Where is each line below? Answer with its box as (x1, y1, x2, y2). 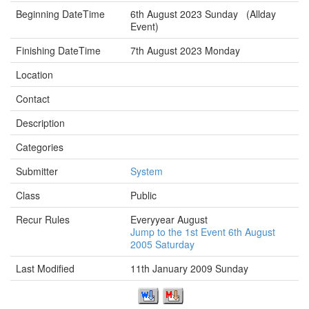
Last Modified (16, 261, 74, 275)
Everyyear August (130, 212, 208, 226)
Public (130, 188, 157, 202)
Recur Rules (16, 212, 70, 226)
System (130, 164, 163, 178)
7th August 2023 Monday (130, 43, 246, 57)
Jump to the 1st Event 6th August (130, 225, 275, 239)
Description (16, 116, 65, 130)
